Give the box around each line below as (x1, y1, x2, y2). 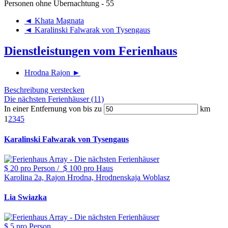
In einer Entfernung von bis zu (4, 104, 102, 113)
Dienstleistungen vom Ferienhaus (4, 44, 177, 58)
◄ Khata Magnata (24, 16, 84, 25)
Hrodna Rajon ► (24, 68, 80, 77)
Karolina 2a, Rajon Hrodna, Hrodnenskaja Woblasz (4, 173, 170, 182)
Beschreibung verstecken (4, 85, 84, 95)
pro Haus (83, 163, 113, 173)
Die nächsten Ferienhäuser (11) (4, 95, 104, 104)
